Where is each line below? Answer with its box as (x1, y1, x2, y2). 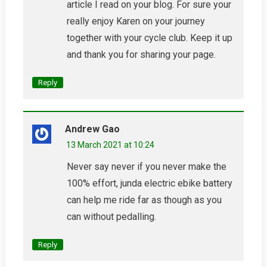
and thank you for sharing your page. (66, 48, 216, 60)
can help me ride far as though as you (66, 194, 222, 206)
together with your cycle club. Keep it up (66, 32, 232, 44)
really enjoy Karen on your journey (66, 15, 205, 27)
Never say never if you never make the (66, 160, 226, 172)
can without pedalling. (66, 210, 156, 222)
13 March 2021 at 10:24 (66, 139, 154, 150)
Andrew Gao (64, 123, 120, 135)
